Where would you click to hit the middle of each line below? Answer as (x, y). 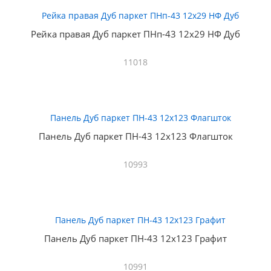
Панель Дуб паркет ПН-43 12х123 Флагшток (135, 136)
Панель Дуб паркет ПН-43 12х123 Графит (135, 238)
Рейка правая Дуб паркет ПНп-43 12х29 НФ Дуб (135, 34)
